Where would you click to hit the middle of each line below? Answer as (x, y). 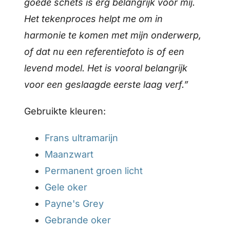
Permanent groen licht (94, 170)
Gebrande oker (78, 220)
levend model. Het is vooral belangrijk (106, 68)
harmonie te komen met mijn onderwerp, (113, 35)
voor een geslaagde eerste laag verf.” (107, 84)
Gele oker (66, 187)
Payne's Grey (74, 203)
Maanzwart (69, 154)
